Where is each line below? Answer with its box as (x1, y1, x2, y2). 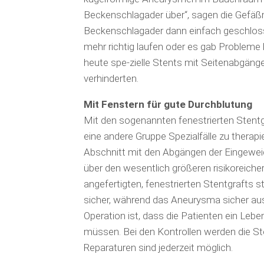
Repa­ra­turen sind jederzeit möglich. (84, 242, 233, 253)
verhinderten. (84, 72, 138, 84)
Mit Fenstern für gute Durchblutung (84, 98, 252, 110)
